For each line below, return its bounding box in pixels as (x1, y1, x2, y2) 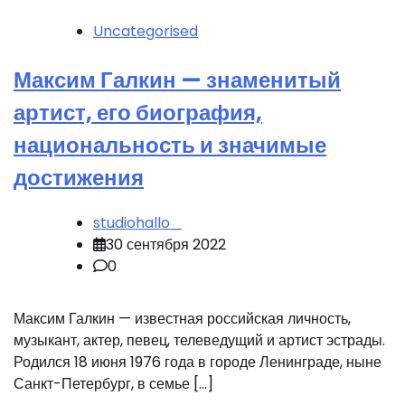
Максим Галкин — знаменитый (14, 65, 341, 96)
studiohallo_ (93, 212, 182, 234)
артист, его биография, (14, 98, 262, 128)
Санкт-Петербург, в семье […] (14, 373, 213, 395)
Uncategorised (93, 21, 198, 42)
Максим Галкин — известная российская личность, (14, 308, 351, 330)
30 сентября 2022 (106, 234, 226, 256)
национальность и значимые (14, 130, 326, 161)
